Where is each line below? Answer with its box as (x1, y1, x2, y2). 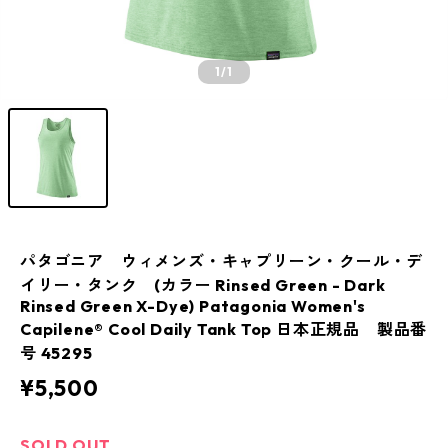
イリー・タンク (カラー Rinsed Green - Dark (20, 275, 386, 295)
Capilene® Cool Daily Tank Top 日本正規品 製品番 (20, 319, 428, 339)
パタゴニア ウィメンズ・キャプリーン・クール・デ (20, 251, 424, 271)
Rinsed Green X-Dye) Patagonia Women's (20, 296, 366, 316)
